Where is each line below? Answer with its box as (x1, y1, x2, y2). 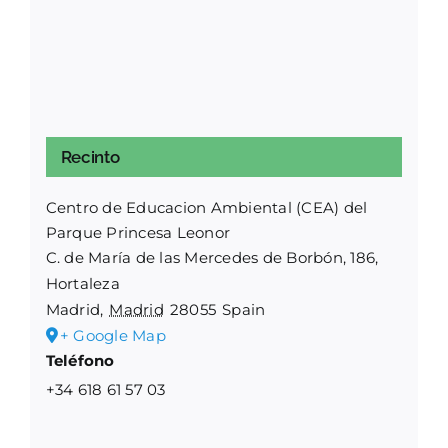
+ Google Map (59, 325, 166, 345)
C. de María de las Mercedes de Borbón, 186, (45, 247, 379, 267)
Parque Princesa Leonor (45, 222, 231, 242)
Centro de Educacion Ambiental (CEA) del (45, 197, 368, 217)
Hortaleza (45, 273, 120, 293)
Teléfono (45, 350, 115, 370)
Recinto (60, 146, 120, 167)
